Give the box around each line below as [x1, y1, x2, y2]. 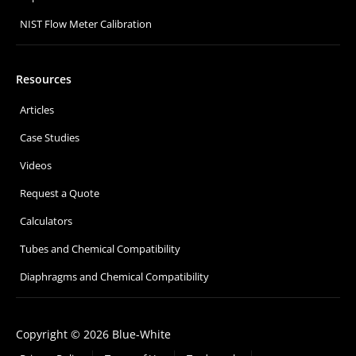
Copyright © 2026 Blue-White [16, 326, 171, 342]
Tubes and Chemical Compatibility [20, 241, 180, 256]
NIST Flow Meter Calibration [20, 16, 152, 31]
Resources [16, 71, 72, 87]
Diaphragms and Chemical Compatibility [20, 269, 209, 284]
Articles [20, 102, 54, 117]
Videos [20, 157, 52, 172]
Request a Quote [20, 185, 99, 200]
